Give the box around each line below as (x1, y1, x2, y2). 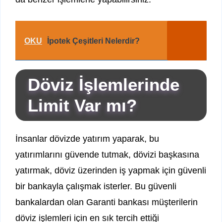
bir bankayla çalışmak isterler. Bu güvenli (15, 181, 176, 192)
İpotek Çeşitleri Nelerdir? (47, 37, 140, 46)
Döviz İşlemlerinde (28, 75, 179, 95)
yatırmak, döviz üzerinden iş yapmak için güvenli (15, 166, 206, 176)
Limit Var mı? (28, 96, 137, 115)
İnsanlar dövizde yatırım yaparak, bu (15, 134, 159, 144)
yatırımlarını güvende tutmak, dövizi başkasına (15, 150, 199, 160)
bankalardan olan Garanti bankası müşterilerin (15, 197, 198, 208)
